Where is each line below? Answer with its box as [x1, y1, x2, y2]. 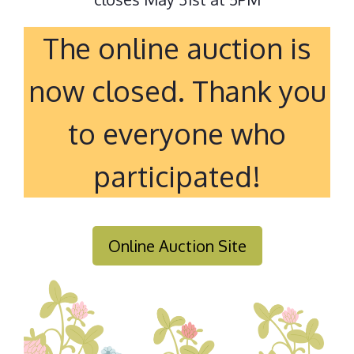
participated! [93, 157, 261, 194]
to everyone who [68, 115, 286, 151]
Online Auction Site [107, 235, 247, 256]
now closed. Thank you [28, 72, 326, 108]
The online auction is [43, 29, 311, 66]
